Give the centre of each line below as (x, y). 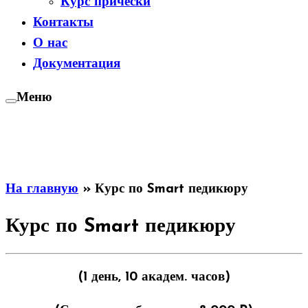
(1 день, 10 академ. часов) (154, 278)
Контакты (63, 23)
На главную (42, 189)
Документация (77, 64)
